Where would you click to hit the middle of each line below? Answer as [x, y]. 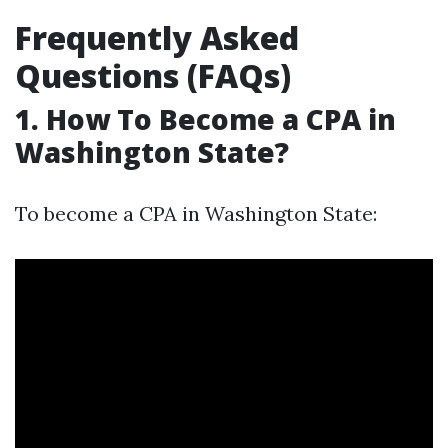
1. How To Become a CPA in [205, 119]
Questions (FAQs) [153, 75]
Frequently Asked [157, 37]
